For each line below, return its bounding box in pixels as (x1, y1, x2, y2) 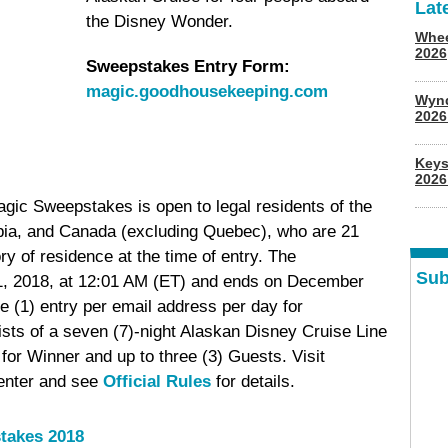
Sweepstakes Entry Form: (86, 57, 290, 76)
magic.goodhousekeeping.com (86, 82, 328, 101)
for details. (211, 372, 295, 391)
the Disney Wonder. (86, 12, 233, 31)
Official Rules (103, 372, 211, 391)
